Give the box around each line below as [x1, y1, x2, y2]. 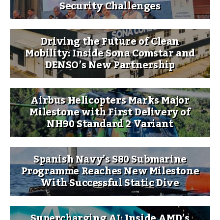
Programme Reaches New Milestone [21, 161, 199, 181]
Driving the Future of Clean [40, 31, 180, 52]
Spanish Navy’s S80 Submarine [33, 149, 187, 169]
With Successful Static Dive [41, 173, 179, 193]
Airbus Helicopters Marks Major [30, 90, 190, 110]
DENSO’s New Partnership [45, 55, 175, 75]
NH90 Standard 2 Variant [47, 114, 173, 134]
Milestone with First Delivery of [29, 102, 191, 122]
